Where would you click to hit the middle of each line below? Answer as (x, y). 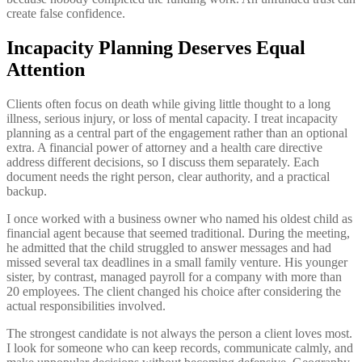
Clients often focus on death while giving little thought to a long (168, 103)
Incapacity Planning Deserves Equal (156, 47)
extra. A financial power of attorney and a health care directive (164, 147)
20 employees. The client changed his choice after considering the (174, 291)
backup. (27, 191)
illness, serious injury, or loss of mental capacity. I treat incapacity (172, 118)
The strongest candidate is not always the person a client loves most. (179, 333)
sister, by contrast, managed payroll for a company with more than (174, 276)
